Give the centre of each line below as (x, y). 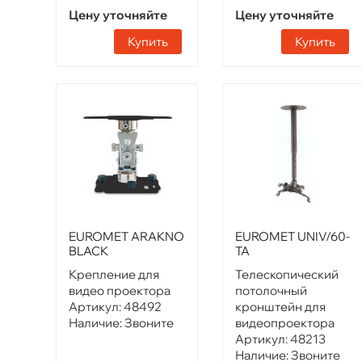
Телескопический (287, 275)
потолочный (271, 291)
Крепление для (114, 275)
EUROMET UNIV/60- (293, 237)
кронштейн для (281, 307)
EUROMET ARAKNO (126, 237)
